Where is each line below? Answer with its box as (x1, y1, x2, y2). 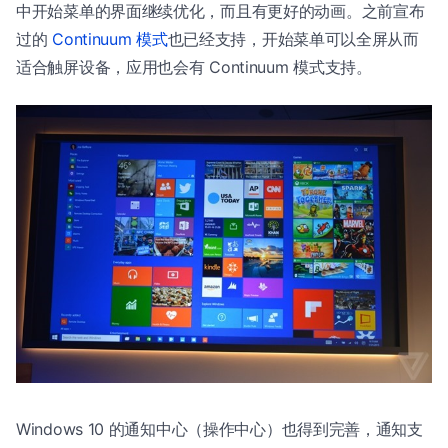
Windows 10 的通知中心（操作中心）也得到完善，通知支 (16, 418, 423, 439)
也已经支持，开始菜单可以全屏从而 (167, 29, 419, 50)
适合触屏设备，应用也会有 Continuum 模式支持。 (16, 57, 372, 78)
